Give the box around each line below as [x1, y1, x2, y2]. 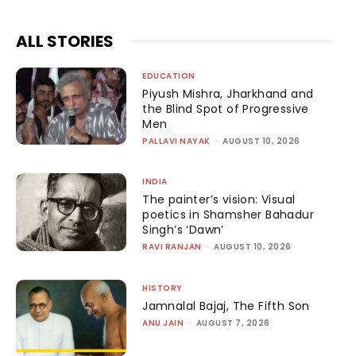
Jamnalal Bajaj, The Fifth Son [142, 297, 310, 314]
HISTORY [142, 281, 183, 294]
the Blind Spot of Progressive [142, 100, 309, 117]
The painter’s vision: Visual [142, 192, 296, 207]
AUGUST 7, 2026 [195, 316, 270, 329]
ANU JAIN [142, 316, 184, 329]
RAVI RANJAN [142, 241, 202, 253]
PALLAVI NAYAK [142, 134, 211, 147]
